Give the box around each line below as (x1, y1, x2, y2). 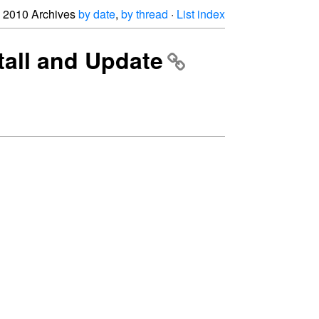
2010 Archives (3, 6, 78, 22)
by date (78, 6, 115, 22)
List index (177, 6, 225, 22)
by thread (121, 6, 168, 22)
